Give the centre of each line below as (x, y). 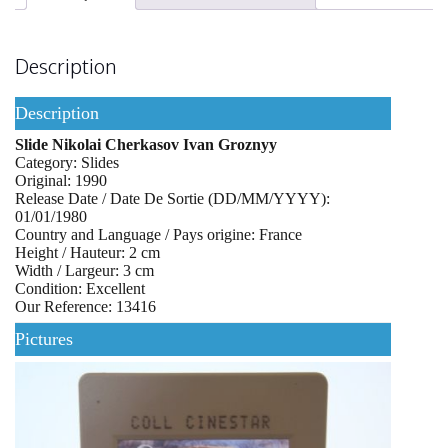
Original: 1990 (61, 180)
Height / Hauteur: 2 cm (87, 252)
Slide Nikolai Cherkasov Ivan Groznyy (146, 144)
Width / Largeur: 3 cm (84, 270)
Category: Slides (67, 162)
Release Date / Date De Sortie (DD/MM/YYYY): (172, 198)
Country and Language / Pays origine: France (158, 234)
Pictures (44, 338)
